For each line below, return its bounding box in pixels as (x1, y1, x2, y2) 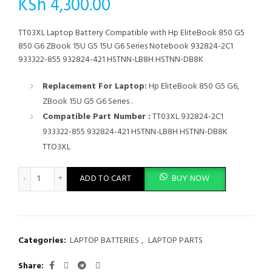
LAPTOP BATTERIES (70, 233, 139, 248)
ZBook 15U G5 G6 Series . (42, 94, 132, 109)
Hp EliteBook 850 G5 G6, (147, 79, 239, 93)
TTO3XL (42, 140, 70, 154)
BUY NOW (171, 171, 210, 186)
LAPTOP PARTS (148, 233, 203, 248)
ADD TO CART (80, 171, 132, 186)
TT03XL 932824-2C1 (151, 109, 223, 124)
